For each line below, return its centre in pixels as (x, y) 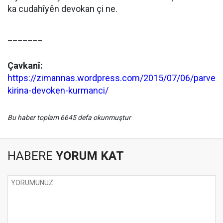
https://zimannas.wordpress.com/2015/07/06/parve (111, 78)
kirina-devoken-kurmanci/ (58, 91)
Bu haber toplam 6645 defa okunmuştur (69, 118)
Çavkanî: (25, 66)
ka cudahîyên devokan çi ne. (62, 9)
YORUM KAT (88, 156)
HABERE (30, 156)
